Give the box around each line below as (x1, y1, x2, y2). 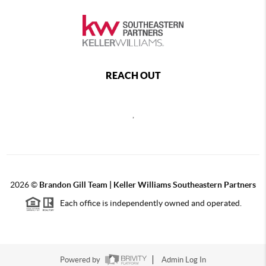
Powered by (60, 255, 102, 265)
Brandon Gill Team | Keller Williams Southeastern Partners (39, 180, 256, 189)
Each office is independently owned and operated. (54, 198, 242, 208)
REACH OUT (105, 70, 161, 81)
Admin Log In (161, 255, 206, 265)
